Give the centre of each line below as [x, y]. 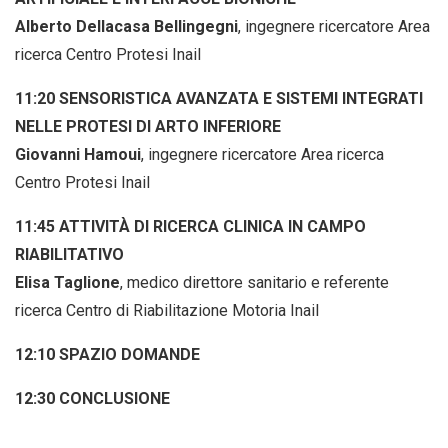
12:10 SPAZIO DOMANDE [107, 355]
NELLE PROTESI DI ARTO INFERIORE [148, 127]
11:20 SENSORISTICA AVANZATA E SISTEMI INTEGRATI [219, 99]
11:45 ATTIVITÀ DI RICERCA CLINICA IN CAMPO [190, 227]
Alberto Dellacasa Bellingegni [126, 27]
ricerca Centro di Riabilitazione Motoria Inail [167, 311]
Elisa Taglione [67, 283]
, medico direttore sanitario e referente [254, 283]
